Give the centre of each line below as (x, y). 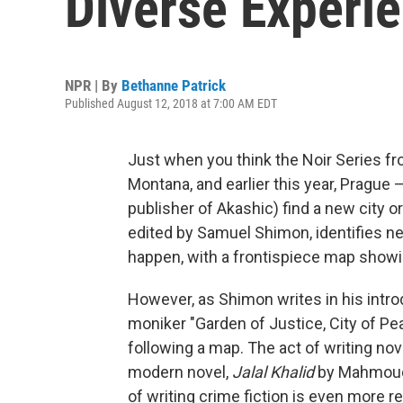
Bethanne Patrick (174, 85)
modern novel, (180, 372)
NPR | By (93, 85)
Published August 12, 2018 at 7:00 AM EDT (171, 103)
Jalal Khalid (273, 372)
